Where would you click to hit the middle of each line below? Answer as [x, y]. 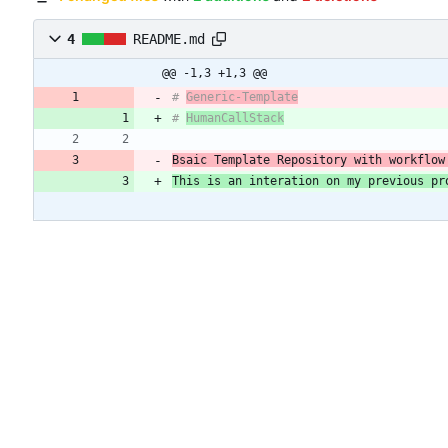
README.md [169, 39]
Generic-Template [242, 97]
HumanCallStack [235, 118]
